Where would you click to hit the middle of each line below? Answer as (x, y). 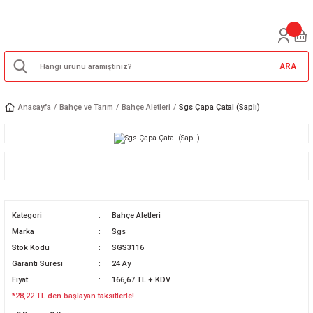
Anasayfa (35, 107)
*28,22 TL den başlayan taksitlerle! (73, 296)
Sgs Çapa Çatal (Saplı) (219, 107)
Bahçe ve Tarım (86, 107)
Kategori (27, 216)
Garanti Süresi (37, 264)
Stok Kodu (31, 248)
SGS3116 (128, 248)
